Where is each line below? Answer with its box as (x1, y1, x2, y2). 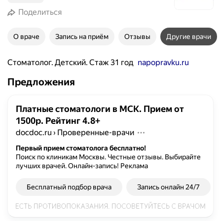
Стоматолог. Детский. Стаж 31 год (7, 58, 133, 67)
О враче (13, 33, 39, 40)
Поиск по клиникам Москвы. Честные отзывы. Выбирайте (16, 153, 201, 161)
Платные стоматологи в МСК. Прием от (16, 104, 184, 114)
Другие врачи (166, 33, 211, 40)
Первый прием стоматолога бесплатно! (16, 144, 146, 152)
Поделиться (18, 7, 62, 17)
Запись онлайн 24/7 (137, 183, 200, 191)
